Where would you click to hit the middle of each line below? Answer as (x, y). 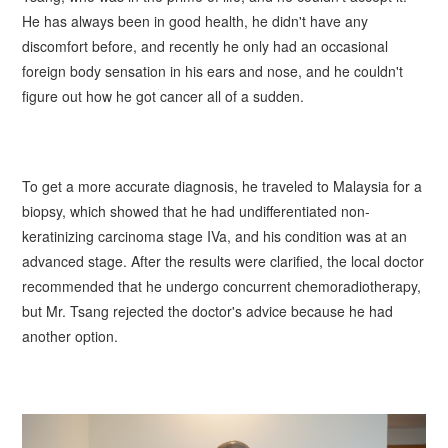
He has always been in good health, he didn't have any (195, 21)
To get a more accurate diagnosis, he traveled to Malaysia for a (222, 186)
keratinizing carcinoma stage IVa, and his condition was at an (215, 236)
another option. (70, 336)
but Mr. (46, 311)
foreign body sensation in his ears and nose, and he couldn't (213, 71)
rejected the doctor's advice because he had (251, 311)
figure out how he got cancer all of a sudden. (163, 96)
